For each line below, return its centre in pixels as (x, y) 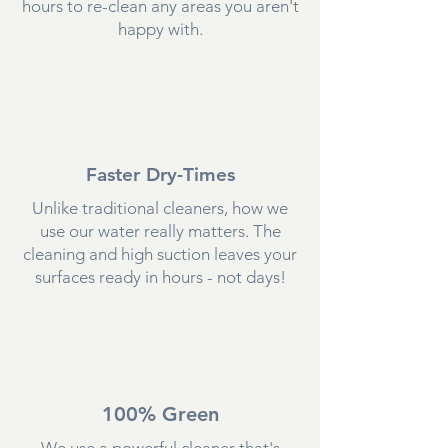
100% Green (160, 413)
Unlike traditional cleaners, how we (160, 207)
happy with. (160, 28)
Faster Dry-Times (160, 174)
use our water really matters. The (160, 230)
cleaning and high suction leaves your (160, 253)
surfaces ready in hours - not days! (160, 276)
